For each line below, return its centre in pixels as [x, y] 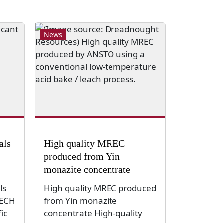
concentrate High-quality [93, 213]
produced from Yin [82, 156]
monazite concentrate [87, 169]
